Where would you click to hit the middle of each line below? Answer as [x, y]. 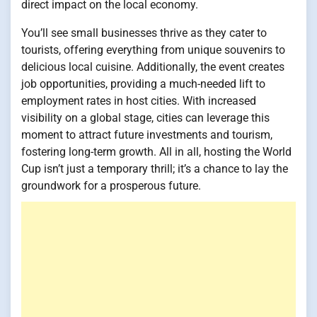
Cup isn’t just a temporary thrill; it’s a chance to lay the [155, 168]
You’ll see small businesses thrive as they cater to [144, 33]
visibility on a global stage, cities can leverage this [145, 117]
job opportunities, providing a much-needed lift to [143, 83]
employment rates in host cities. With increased [139, 100]
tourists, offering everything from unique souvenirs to [153, 50]
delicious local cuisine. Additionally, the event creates [153, 67]
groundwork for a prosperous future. [111, 185]
